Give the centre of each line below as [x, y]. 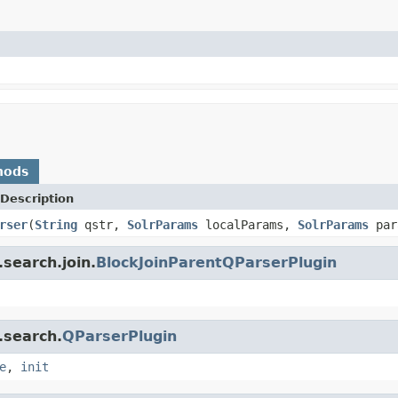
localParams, [248, 224]
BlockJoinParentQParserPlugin [216, 262]
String [56, 224]
